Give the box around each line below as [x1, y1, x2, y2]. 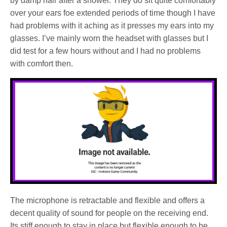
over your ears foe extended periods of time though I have [10, 8, 216, 17]
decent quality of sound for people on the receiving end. [10, 208, 209, 217]
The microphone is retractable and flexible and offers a [10, 196, 205, 205]
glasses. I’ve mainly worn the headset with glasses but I [10, 33, 209, 43]
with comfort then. [10, 59, 73, 68]
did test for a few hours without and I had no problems [10, 46, 201, 55]
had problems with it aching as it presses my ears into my [10, 21, 214, 30]
